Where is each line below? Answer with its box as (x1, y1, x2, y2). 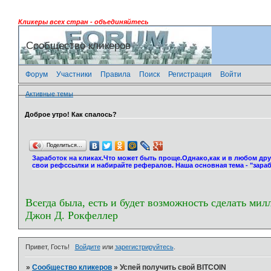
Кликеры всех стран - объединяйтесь (18, 18, 149, 25)
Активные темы (25, 90, 73, 98)
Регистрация (168, 70, 212, 79)
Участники (56, 70, 92, 79)
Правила (100, 70, 131, 79)
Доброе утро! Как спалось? (25, 110, 117, 118)
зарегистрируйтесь (114, 243, 174, 250)
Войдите (74, 243, 100, 250)
